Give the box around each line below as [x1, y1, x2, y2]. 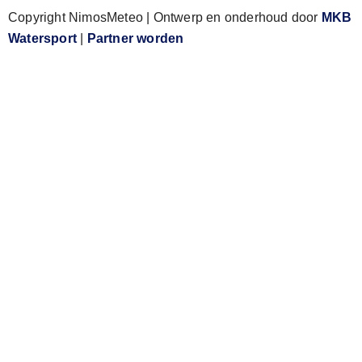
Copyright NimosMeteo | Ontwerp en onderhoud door [8, 11, 322, 25]
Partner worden [86, 32, 184, 46]
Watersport [8, 32, 77, 46]
